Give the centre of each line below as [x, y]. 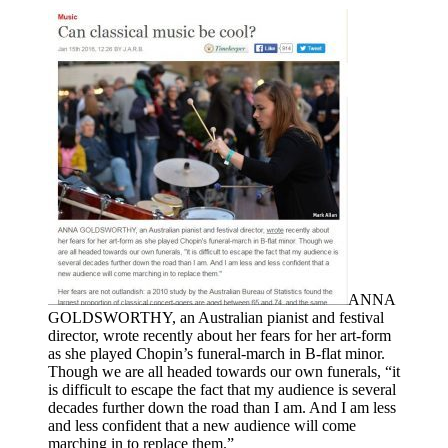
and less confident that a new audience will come [202, 425]
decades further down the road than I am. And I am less [222, 407]
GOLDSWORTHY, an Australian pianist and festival [216, 317]
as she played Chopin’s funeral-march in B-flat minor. [216, 353]
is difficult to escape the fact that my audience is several [222, 389]
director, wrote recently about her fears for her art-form [219, 335]
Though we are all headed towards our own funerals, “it [224, 371]
